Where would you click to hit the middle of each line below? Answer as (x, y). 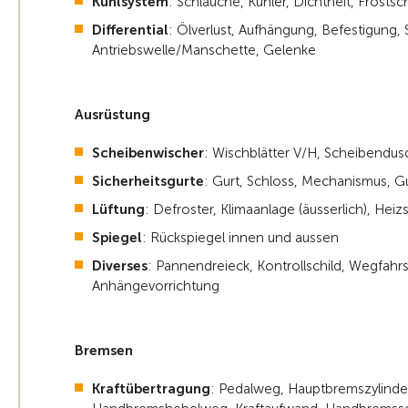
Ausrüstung (112, 115)
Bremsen (104, 351)
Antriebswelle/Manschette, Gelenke (204, 51)
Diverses (120, 266)
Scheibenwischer (148, 153)
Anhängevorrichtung (156, 286)
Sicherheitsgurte (148, 182)
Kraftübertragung (151, 389)
